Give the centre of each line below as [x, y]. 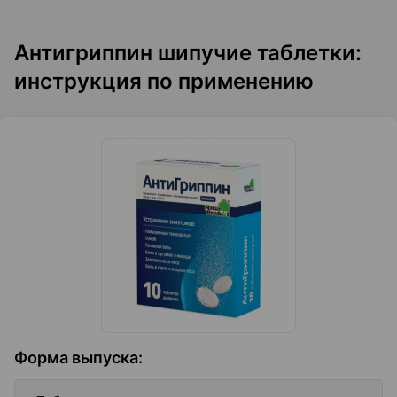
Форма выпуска [76, 358]
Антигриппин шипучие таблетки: [188, 53]
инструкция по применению [164, 81]
